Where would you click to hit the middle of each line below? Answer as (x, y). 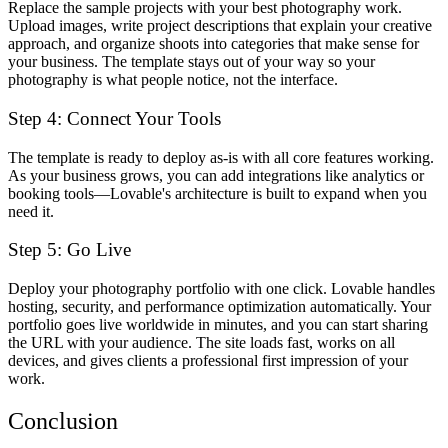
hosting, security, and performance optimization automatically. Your (219, 306)
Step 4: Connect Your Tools (114, 118)
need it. (31, 211)
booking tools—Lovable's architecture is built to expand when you (217, 193)
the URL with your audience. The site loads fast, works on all (201, 342)
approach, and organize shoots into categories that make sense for (213, 44)
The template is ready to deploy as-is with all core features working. (221, 157)
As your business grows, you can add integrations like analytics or (216, 175)
